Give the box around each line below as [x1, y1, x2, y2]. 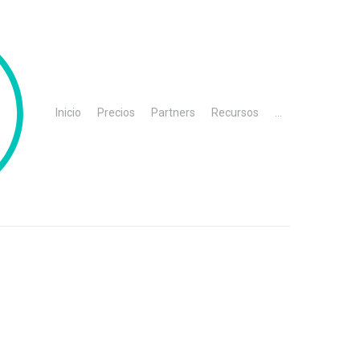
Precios [97, 105, 135, 119]
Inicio [55, 105, 81, 119]
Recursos [211, 105, 259, 119]
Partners [151, 105, 195, 119]
